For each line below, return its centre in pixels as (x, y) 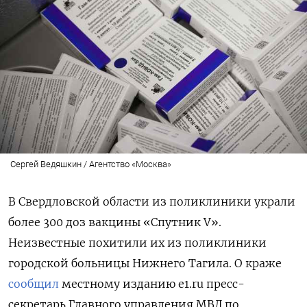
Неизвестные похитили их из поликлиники (137, 243)
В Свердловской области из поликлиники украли (152, 202)
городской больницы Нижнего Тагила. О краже (145, 263)
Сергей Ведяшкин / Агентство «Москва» (90, 164)
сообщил (34, 284)
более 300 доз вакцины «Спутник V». (115, 222)
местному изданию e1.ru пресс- (152, 284)
